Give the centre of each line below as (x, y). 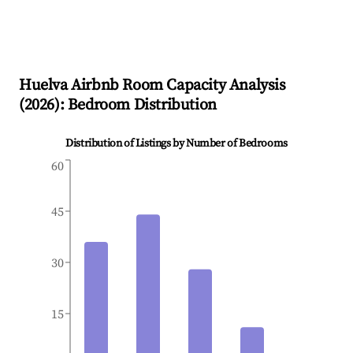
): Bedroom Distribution (136, 106)
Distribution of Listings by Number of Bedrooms (176, 144)
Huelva (43, 86)
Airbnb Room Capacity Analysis (176, 86)
